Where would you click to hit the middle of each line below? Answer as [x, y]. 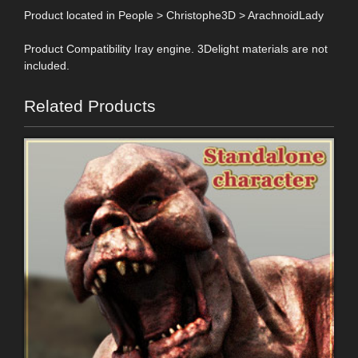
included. [47, 65]
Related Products [90, 105]
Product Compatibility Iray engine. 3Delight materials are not [176, 48]
